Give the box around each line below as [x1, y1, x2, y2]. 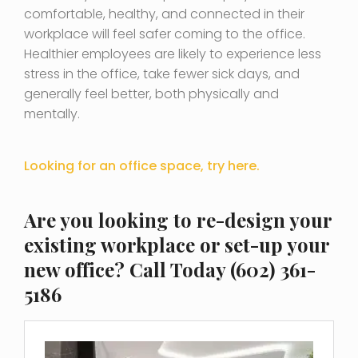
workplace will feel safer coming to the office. [24, 25, 305, 44]
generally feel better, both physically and [24, 85, 279, 104]
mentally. [24, 105, 80, 124]
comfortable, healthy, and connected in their [24, 5, 304, 24]
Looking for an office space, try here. [24, 157, 260, 176]
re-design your [197, 207, 332, 233]
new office [24, 257, 114, 283]
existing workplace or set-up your [24, 232, 329, 258]
